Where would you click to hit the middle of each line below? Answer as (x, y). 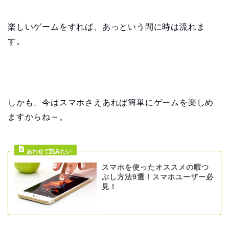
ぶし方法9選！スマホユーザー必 (157, 177)
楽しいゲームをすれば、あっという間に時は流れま (107, 27)
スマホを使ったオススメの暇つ (155, 167)
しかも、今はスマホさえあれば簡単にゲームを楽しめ (111, 102)
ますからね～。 (38, 117)
